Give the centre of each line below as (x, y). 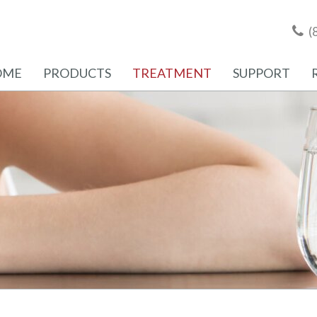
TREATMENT (172, 73)
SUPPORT (261, 73)
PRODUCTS (77, 73)
